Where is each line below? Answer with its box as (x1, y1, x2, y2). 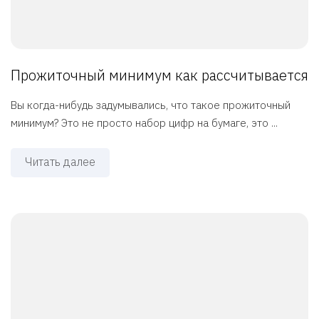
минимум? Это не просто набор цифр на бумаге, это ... (11, 116, 278, 130)
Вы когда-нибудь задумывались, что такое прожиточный (11, 98, 291, 113)
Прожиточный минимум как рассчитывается (11, 66, 308, 85)
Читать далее (25, 155, 95, 169)
